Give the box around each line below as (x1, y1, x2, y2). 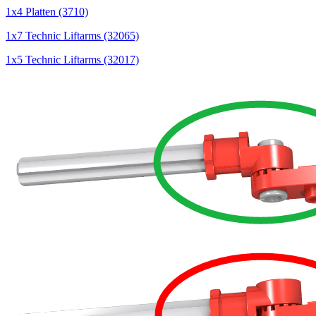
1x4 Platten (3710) (6, 6, 88, 18)
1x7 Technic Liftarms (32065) (6, 30, 139, 42)
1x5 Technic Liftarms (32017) (6, 54, 139, 66)
